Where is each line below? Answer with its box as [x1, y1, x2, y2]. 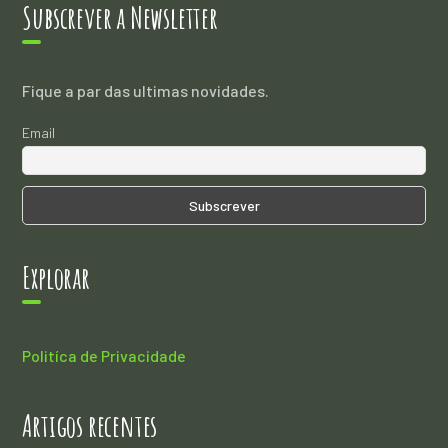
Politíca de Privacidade [22, 346, 187, 366]
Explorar [22, 259, 90, 297]
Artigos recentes [22, 407, 158, 445]
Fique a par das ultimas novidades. [22, 81, 270, 101]
